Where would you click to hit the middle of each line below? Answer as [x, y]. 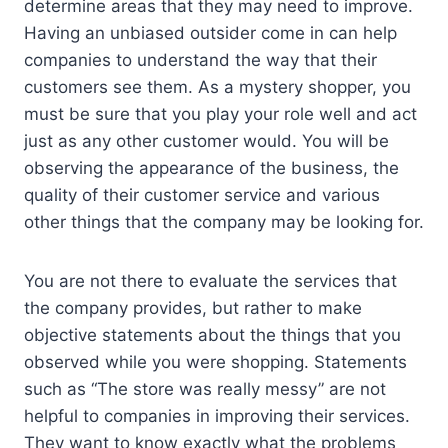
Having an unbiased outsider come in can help [210, 32]
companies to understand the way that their [200, 59]
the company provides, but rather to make [193, 307]
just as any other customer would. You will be [206, 140]
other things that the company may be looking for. [224, 221]
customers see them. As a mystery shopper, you [217, 86]
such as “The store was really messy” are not [205, 388]
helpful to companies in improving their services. [217, 415]
